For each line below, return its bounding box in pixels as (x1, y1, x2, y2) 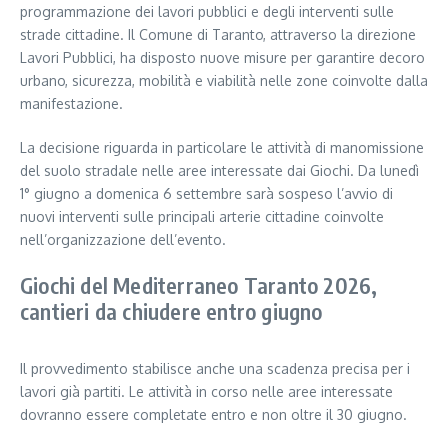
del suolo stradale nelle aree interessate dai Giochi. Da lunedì (20, 162, 419, 180)
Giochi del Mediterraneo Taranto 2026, (20, 271, 378, 300)
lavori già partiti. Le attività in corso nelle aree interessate (20, 383, 393, 401)
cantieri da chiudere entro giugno (20, 297, 323, 326)
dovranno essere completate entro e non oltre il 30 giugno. (20, 406, 407, 424)
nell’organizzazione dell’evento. (20, 231, 226, 249)
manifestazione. (20, 95, 123, 113)
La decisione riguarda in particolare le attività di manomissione (20, 139, 424, 157)
